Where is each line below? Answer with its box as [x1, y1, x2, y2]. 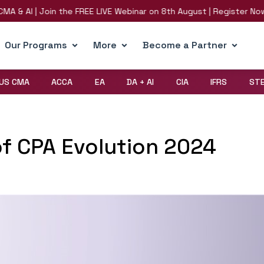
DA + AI [127, 77, 154, 88]
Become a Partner [142, 39, 227, 51]
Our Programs [4, 39, 67, 51]
